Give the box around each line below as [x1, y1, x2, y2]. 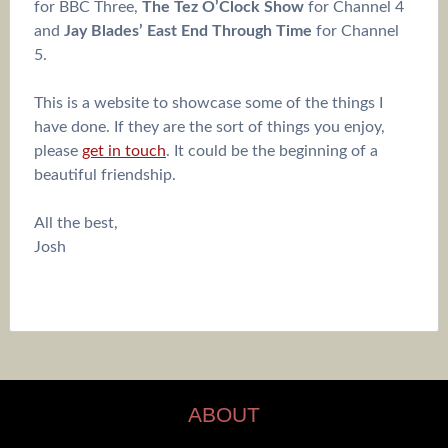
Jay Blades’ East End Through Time [63, 22, 312, 39]
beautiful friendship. [33, 166, 176, 183]
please [33, 142, 82, 159]
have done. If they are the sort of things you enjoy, [33, 118, 385, 135]
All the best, [33, 214, 118, 231]
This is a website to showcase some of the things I [33, 94, 383, 111]
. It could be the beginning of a [165, 142, 378, 159]
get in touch [81, 142, 166, 159]
